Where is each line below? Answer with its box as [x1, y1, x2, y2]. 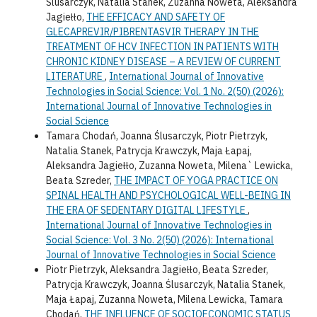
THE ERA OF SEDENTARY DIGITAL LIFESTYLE [45, 204, 248, 217]
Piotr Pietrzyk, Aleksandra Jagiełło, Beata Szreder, [45, 263, 268, 277]
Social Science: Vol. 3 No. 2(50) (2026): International [45, 234, 274, 247]
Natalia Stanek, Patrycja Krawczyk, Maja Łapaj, [45, 144, 252, 158]
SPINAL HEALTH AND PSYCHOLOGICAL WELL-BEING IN [45, 189, 291, 202]
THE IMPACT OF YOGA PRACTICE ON [113, 174, 278, 188]
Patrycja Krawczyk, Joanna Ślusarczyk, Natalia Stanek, [45, 278, 285, 292]
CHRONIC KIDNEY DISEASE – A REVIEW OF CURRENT [45, 55, 281, 69]
